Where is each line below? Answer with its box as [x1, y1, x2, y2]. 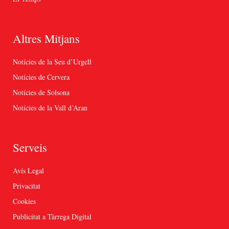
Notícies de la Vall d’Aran [13, 103, 87, 113]
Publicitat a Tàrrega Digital [13, 212, 91, 222]
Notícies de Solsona [13, 87, 70, 98]
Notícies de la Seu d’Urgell [13, 57, 91, 67]
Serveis [13, 140, 47, 155]
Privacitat [13, 181, 40, 191]
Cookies [13, 196, 36, 207]
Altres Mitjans [13, 31, 80, 47]
